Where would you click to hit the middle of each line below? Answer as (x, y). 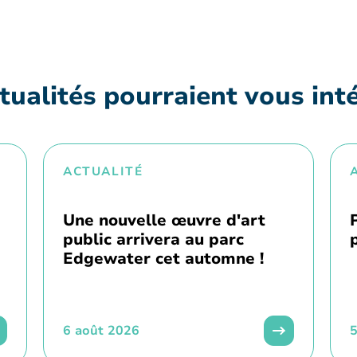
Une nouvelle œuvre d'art (164, 221)
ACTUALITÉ (103, 172)
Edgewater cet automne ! (163, 259)
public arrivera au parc (153, 240)
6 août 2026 (101, 331)
